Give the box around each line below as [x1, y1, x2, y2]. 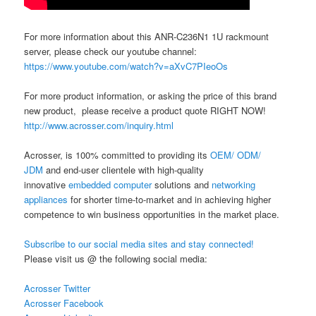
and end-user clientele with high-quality [43, 162, 205, 176]
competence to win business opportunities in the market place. [24, 207, 280, 221]
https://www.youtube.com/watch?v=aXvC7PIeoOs [24, 59, 229, 73]
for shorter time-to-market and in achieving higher [71, 192, 272, 206]
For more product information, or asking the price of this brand [24, 88, 277, 102]
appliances [24, 192, 71, 206]
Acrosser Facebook [24, 296, 104, 310]
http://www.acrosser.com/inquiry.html [24, 118, 174, 132]
